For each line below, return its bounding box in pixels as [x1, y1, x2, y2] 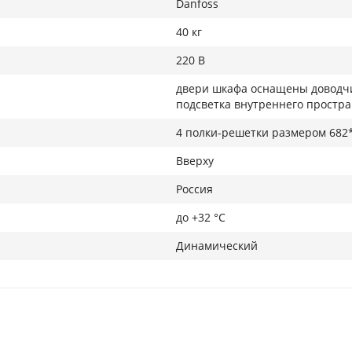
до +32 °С [176, 210, 225, 225]
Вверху [176, 153, 214, 168]
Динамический [176, 238, 258, 253]
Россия [176, 181, 213, 196]
